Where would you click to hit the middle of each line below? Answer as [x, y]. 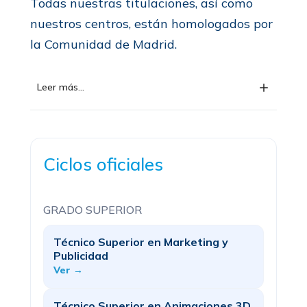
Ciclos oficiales [103, 164]
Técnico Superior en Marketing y [141, 242]
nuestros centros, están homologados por [151, 24]
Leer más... [61, 87]
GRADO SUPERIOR [93, 210]
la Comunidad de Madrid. [103, 44]
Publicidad [81, 256]
